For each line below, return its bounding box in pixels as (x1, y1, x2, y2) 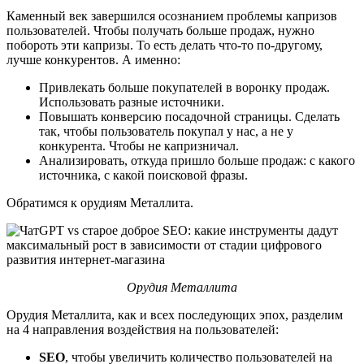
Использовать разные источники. (39, 94, 227, 109)
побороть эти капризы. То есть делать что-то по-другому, (6, 37, 323, 52)
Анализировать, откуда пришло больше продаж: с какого (39, 153, 355, 167)
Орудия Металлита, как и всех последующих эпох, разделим (6, 307, 343, 322)
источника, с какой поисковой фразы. (39, 167, 248, 182)
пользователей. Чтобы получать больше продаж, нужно (6, 23, 314, 37)
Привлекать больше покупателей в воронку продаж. (39, 80, 330, 94)
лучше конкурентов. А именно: (6, 52, 180, 67)
